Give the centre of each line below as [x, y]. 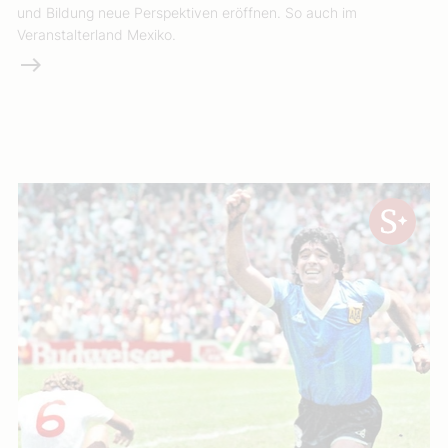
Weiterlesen [61, 63]
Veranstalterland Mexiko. [97, 34]
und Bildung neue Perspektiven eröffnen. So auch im [187, 12]
